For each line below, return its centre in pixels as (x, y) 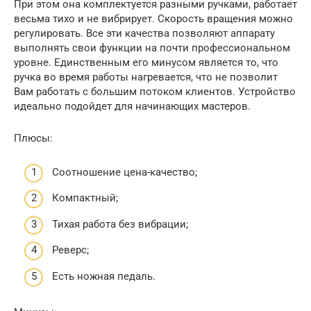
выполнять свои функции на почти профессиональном (152, 48)
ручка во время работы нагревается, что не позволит (146, 77)
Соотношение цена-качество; (125, 172)
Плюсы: (33, 138)
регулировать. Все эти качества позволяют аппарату (144, 33)
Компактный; (85, 198)
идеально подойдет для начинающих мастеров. (132, 106)
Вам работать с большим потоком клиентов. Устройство (155, 92)
